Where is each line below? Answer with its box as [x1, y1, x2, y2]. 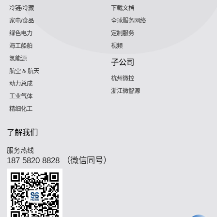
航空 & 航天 [9, 68, 40, 75]
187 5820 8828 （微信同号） [7, 155, 112, 166]
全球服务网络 [111, 17, 146, 25]
